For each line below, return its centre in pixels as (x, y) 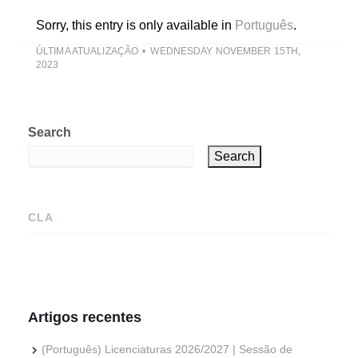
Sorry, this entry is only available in (135, 25)
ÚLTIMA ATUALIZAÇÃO (88, 51)
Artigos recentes (85, 317)
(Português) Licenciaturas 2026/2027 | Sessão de (167, 349)
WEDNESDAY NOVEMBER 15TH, (226, 51)
